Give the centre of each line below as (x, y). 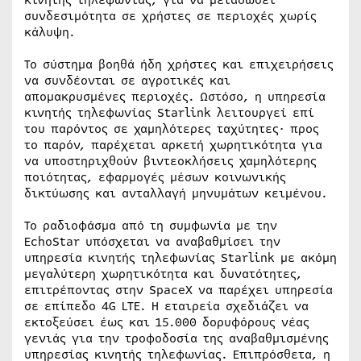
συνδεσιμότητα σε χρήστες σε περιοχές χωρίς (170, 16)
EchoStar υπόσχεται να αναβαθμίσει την (152, 241)
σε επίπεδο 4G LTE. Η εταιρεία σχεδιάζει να (166, 306)
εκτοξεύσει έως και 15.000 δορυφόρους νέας (167, 322)
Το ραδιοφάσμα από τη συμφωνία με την (151, 225)
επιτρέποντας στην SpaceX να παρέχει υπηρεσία (178, 290)
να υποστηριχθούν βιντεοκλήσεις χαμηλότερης (170, 161)
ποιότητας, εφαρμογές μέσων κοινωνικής (155, 177)
